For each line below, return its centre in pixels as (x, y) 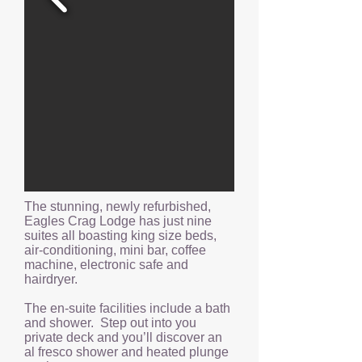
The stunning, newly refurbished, (118, 206)
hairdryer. (51, 279)
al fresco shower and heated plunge (126, 352)
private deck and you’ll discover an (123, 337)
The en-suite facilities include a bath (127, 308)
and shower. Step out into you (110, 323)
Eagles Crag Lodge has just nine (118, 221)
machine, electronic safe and (106, 265)
